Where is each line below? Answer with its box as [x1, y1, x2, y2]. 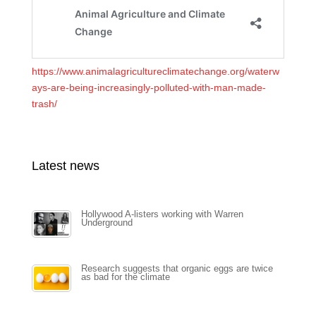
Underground [80, 217, 133, 228]
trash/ [31, 97, 57, 109]
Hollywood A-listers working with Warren [80, 209, 243, 219]
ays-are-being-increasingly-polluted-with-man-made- [31, 81, 266, 93]
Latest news [31, 158, 99, 173]
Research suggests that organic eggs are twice [80, 263, 273, 274]
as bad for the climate [80, 272, 170, 282]
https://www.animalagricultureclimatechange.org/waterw [31, 65, 279, 77]
